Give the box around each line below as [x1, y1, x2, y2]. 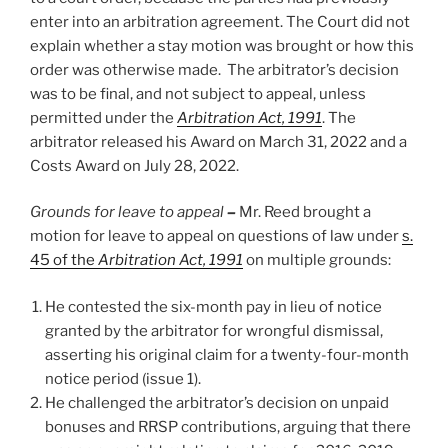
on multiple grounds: [243, 251, 391, 270]
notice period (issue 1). [45, 369, 204, 388]
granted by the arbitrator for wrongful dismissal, [45, 321, 383, 340]
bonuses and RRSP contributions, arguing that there [45, 417, 411, 436]
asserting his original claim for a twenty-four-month [45, 345, 409, 364]
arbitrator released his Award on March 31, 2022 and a [30, 132, 407, 151]
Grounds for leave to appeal [30, 203, 227, 222]
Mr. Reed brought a [236, 203, 371, 222]
